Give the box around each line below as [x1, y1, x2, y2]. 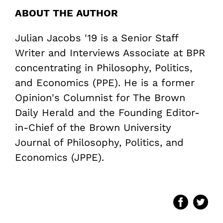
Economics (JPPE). [15, 151, 104, 163]
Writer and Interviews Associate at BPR [15, 46, 205, 59]
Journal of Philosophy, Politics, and [15, 136, 184, 148]
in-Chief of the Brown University [15, 121, 171, 133]
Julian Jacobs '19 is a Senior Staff [15, 31, 178, 44]
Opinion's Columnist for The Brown [15, 91, 185, 104]
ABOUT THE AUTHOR [15, 6, 118, 19]
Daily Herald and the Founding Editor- [15, 106, 200, 118]
